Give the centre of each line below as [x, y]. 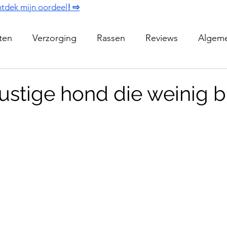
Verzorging [54, 38]
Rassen [111, 38]
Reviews [162, 38]
